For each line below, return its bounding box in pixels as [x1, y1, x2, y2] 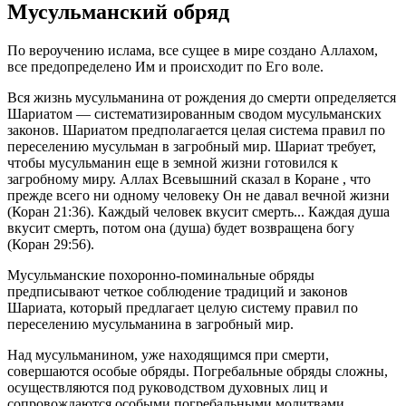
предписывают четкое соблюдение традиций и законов [7, 283, 348, 299]
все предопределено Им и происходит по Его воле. [7, 58, 324, 74]
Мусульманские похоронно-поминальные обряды [7, 266, 314, 283]
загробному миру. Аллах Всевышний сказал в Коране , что [7, 170, 371, 187]
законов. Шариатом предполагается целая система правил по [7, 121, 385, 138]
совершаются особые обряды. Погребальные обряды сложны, [7, 362, 388, 379]
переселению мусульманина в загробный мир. [7, 315, 294, 332]
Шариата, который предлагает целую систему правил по [7, 299, 358, 315]
